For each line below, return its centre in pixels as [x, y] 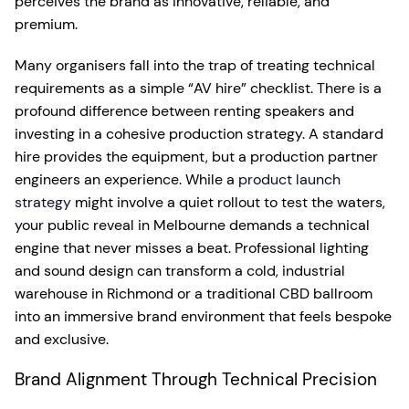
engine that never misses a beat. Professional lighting [192, 248]
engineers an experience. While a [126, 179]
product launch [289, 179]
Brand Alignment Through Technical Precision [196, 379]
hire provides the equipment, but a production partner [196, 157]
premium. [46, 24]
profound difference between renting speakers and [184, 111]
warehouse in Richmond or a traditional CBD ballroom [194, 294]
